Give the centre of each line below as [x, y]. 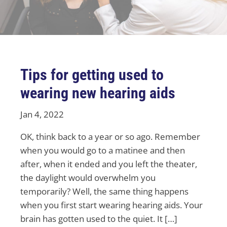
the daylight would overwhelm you [88, 178]
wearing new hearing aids [98, 93]
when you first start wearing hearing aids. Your [111, 205]
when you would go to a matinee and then [103, 150]
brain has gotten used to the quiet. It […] [99, 219]
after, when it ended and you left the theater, [109, 164]
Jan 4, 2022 [42, 115]
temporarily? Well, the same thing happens [104, 192]
